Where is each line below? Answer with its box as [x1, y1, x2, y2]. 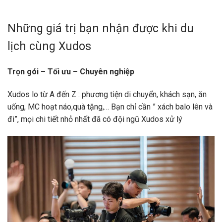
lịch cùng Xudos [7, 39, 91, 53]
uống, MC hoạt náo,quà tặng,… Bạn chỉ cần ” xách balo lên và [7, 102, 213, 112]
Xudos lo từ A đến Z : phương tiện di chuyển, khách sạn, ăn [7, 90, 207, 100]
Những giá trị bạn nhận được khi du [7, 21, 194, 35]
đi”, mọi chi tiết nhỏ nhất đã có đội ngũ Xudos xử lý [7, 114, 182, 124]
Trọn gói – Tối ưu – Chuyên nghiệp [7, 67, 134, 77]
